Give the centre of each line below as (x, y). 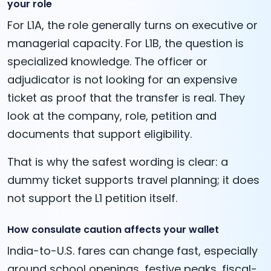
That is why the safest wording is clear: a (118, 162)
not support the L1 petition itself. (92, 198)
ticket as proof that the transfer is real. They (126, 98)
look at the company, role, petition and (112, 116)
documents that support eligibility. (100, 134)
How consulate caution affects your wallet (113, 230)
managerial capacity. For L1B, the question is (126, 44)
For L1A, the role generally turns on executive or (132, 25)
